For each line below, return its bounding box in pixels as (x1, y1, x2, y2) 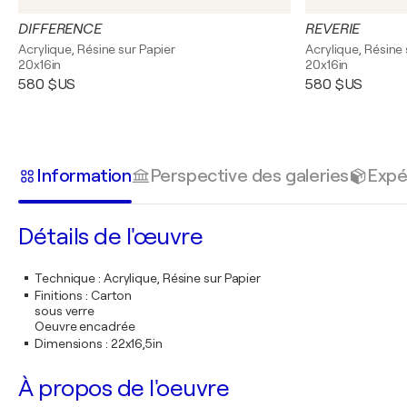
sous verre (35, 303, 94, 318)
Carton (90, 288, 133, 303)
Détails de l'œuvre (18, 223, 203, 250)
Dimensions (35, 336, 104, 351)
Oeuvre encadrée (35, 319, 135, 333)
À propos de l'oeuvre (18, 375, 229, 402)
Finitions (35, 288, 84, 303)
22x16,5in (110, 336, 163, 351)
